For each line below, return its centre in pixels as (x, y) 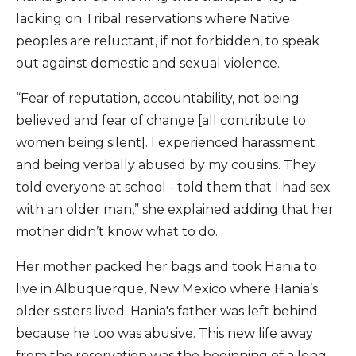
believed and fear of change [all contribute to (161, 120)
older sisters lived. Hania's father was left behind (167, 311)
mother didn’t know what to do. (117, 232)
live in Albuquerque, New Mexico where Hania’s (167, 289)
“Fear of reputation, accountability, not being (158, 98)
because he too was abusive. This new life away (164, 333)
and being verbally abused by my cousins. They (166, 165)
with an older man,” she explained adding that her (175, 209)
